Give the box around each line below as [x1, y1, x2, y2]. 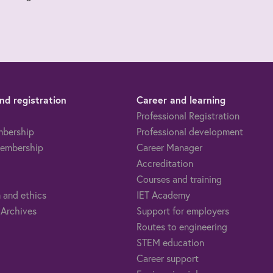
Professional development [136, 124, 243, 138]
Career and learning [136, 93, 225, 106]
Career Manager [136, 140, 202, 154]
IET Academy [136, 188, 190, 201]
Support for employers [136, 204, 229, 217]
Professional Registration [136, 108, 239, 122]
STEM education [136, 235, 204, 249]
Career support [136, 251, 199, 264]
